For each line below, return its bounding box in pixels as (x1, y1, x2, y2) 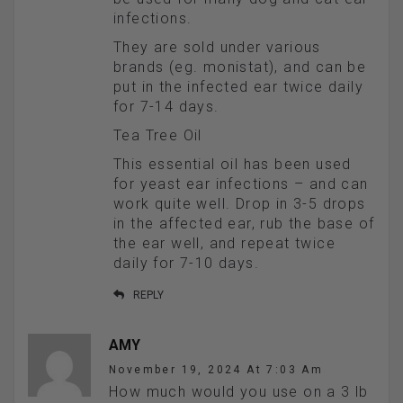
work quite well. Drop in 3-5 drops (113, 195, 366, 213)
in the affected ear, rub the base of (113, 215, 375, 233)
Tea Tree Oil (113, 127, 202, 145)
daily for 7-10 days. (113, 255, 259, 273)
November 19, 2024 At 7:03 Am (109, 363, 324, 377)
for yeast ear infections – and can (113, 175, 369, 193)
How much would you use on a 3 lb (109, 383, 369, 401)
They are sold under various (113, 39, 321, 57)
